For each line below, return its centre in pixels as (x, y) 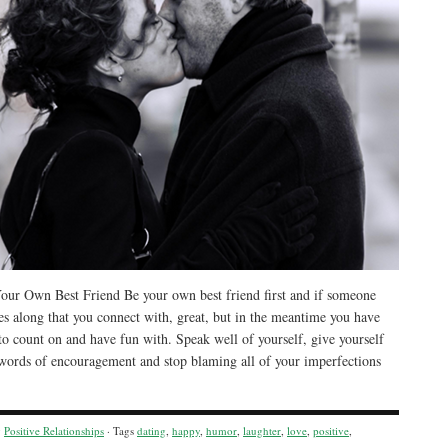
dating (151, 430)
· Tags (120, 430)
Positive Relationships (54, 430)
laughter (262, 430)
